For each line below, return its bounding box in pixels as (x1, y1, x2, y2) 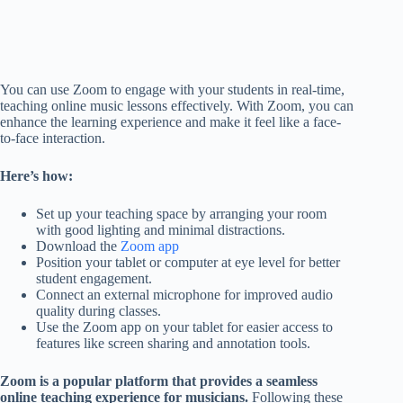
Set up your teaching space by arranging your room (36, 205, 327, 221)
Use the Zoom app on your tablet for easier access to (36, 318, 333, 335)
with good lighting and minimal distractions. (36, 221, 285, 237)
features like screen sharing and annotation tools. (36, 335, 310, 351)
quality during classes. (36, 302, 161, 318)
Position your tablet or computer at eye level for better (36, 254, 340, 270)
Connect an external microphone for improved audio (36, 286, 333, 302)
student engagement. (36, 270, 152, 286)
